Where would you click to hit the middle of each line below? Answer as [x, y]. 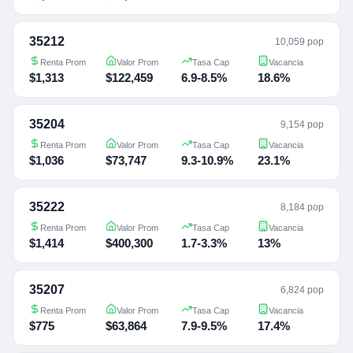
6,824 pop [302, 290]
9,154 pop [302, 124]
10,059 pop [299, 41]
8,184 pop [302, 207]
